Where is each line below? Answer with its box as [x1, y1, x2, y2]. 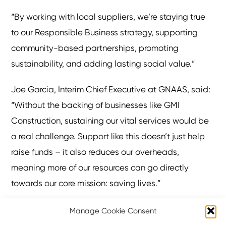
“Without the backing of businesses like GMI [11, 99, 180, 110]
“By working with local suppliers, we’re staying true [11, 11, 206, 22]
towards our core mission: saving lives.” [11, 178, 161, 188]
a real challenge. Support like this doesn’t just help [11, 131, 205, 141]
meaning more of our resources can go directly [11, 162, 189, 173]
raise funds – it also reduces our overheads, [11, 146, 180, 157]
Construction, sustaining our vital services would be [11, 115, 209, 126]
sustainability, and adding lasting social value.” [11, 58, 195, 69]
